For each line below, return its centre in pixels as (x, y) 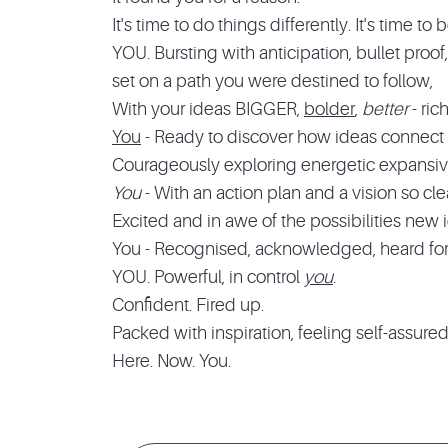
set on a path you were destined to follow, (272, 80)
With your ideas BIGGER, (208, 108)
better (385, 108)
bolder (329, 108)
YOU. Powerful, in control (208, 276)
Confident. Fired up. (188, 304)
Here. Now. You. (171, 360)
